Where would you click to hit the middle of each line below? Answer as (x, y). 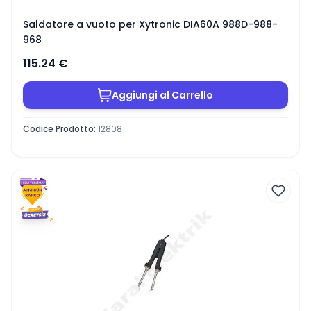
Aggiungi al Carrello (162, 95)
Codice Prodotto (58, 128)
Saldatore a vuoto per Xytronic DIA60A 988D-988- (150, 24)
